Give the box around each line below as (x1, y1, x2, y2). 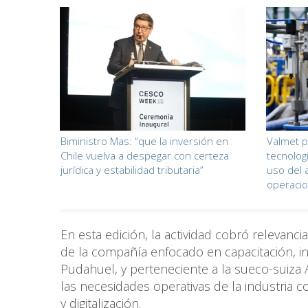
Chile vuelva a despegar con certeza (60, 148, 229, 162)
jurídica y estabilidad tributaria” (60, 162, 203, 177)
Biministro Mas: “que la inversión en (60, 133, 228, 148)
